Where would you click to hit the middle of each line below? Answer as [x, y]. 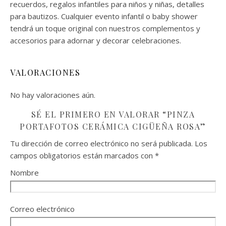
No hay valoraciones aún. [53, 95]
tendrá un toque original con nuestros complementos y [105, 28]
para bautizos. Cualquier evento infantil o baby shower [104, 16]
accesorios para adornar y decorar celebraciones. [96, 40]
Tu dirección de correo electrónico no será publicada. [101, 143]
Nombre [24, 173]
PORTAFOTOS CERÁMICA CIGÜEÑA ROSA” [113, 126]
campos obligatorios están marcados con [82, 155]
